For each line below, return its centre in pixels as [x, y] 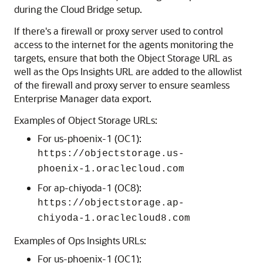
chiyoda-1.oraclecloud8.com [114, 218]
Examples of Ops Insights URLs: [80, 240]
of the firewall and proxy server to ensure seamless [122, 85]
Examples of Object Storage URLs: [86, 120]
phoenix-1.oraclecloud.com [111, 169]
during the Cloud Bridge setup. [78, 9]
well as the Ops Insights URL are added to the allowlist [128, 71]
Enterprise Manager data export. [83, 98]
